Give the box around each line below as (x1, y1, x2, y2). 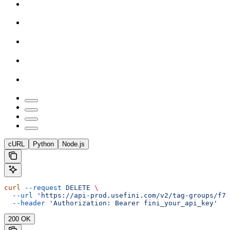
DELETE (62, 184, 90, 192)
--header (4, 199, 45, 207)
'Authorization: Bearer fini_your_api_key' (45, 199, 218, 207)
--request (21, 184, 62, 192)
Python (33, 140, 54, 148)
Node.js (62, 140, 85, 148)
